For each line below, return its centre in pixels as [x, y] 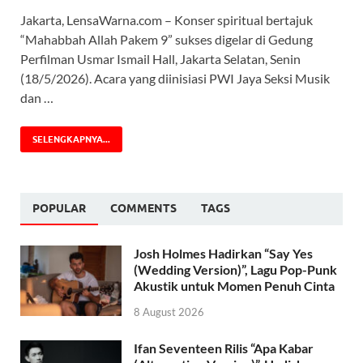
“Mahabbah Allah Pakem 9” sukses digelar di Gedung [167, 40]
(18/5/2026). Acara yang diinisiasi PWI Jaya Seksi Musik [175, 79]
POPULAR [59, 209]
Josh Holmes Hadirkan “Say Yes [223, 254]
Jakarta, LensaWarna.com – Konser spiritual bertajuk [167, 20]
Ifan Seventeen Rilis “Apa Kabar [224, 348]
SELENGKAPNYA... [71, 140]
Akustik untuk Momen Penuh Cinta [234, 286]
